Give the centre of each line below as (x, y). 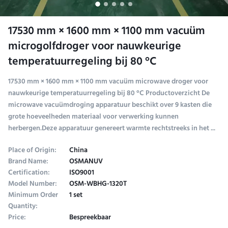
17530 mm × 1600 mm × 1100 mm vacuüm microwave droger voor (108, 82)
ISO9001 (82, 173)
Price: (17, 218)
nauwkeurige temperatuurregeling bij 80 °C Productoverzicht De (109, 94)
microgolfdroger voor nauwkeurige (95, 47)
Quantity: (23, 207)
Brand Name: (28, 162)
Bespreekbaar (90, 218)
